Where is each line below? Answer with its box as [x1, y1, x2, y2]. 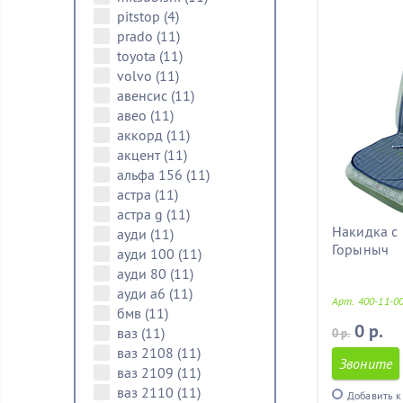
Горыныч [332, 240, 390, 258]
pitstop [117, 7, 164, 25]
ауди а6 [117, 284, 169, 302]
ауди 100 [117, 245, 178, 263]
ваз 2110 [117, 383, 177, 401]
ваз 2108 [117, 344, 177, 362]
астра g [117, 205, 166, 223]
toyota [117, 47, 159, 65]
